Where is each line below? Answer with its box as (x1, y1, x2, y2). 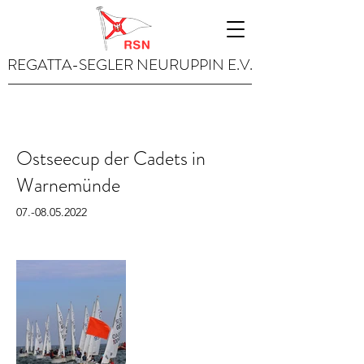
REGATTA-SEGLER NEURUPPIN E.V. (7, 54, 253, 76)
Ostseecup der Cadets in (16, 145, 206, 172)
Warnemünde (16, 171, 120, 199)
